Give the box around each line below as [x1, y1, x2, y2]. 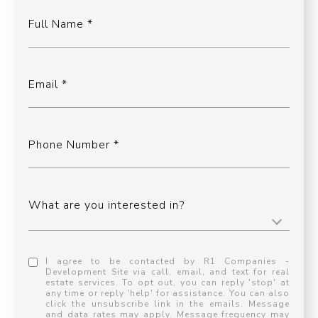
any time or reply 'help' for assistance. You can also [45, 287, 290, 300]
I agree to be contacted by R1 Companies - [45, 256, 290, 268]
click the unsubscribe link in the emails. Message [45, 298, 290, 310]
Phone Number [28, 137, 110, 153]
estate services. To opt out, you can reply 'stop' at [45, 277, 290, 289]
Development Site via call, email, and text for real [45, 266, 290, 278]
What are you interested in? [28, 197, 185, 214]
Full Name [28, 16, 84, 33]
